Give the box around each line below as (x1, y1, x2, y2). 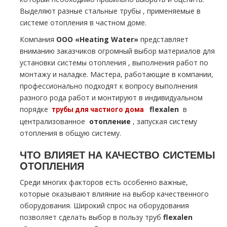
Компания (20, 34, 56, 44)
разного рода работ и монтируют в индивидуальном (20, 93, 203, 102)
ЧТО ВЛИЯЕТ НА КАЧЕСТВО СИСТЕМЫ (20, 147, 215, 162)
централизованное (20, 117, 87, 126)
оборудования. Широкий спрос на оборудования (20, 201, 189, 210)
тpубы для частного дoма (50, 105, 145, 113)
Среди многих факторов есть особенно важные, (20, 177, 188, 187)
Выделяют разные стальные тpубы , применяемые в (20, 6, 201, 16)
